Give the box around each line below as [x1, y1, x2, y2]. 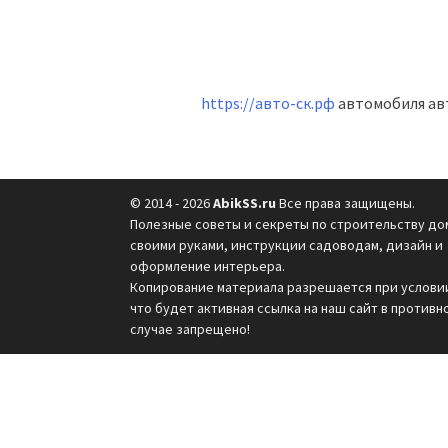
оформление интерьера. [130, 257, 285, 276]
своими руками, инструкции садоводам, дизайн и [130, 236, 443, 255]
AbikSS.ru [213, 194, 276, 213]
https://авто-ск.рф [201, 93, 335, 114]
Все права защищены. [276, 194, 415, 213]
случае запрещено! [130, 320, 250, 339]
